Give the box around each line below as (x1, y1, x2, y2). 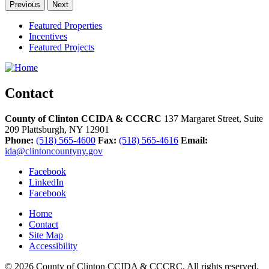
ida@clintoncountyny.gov (5, 145, 103, 156)
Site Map (29, 229, 63, 240)
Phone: (5, 134, 34, 145)
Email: (181, 134, 208, 145)
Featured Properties (29, 20, 102, 31)
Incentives (29, 31, 67, 42)
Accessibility (29, 240, 77, 251)
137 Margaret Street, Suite (164, 113, 263, 124)
